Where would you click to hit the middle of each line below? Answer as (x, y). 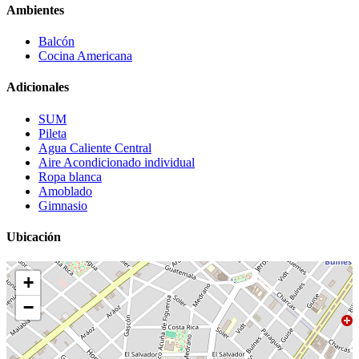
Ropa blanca (70, 176)
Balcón (56, 41)
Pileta (52, 133)
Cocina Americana (85, 55)
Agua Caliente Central (95, 147)
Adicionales (38, 87)
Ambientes (35, 10)
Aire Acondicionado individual (117, 162)
